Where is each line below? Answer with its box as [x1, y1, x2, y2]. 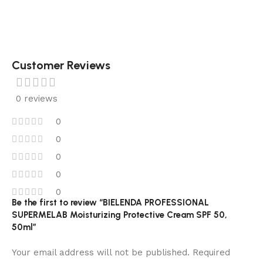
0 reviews [15, 93, 58, 104]
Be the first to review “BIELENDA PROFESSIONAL [12, 197, 209, 208]
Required [193, 247, 230, 258]
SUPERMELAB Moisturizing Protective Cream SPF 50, [12, 210, 227, 221]
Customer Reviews [12, 58, 110, 73]
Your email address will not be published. [12, 247, 190, 258]
